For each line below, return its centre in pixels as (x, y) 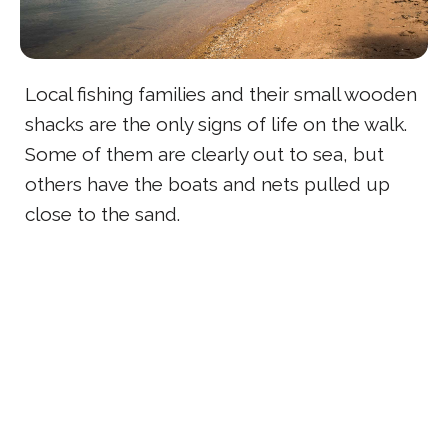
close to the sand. (102, 214)
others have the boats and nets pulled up (207, 184)
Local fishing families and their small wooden (221, 94)
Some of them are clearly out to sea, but (204, 154)
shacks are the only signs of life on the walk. (216, 124)
